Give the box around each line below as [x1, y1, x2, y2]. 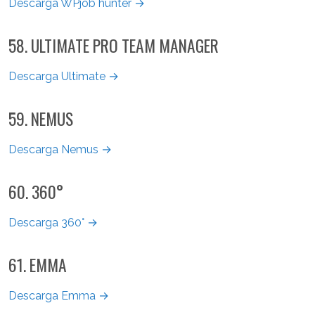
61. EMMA [8, 252, 67, 277]
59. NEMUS [8, 105, 73, 131]
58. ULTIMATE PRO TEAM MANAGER [8, 32, 219, 58]
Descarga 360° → [8, 215, 98, 229]
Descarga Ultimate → [8, 69, 119, 83]
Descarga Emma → [8, 288, 109, 302]
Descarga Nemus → [8, 142, 112, 156]
